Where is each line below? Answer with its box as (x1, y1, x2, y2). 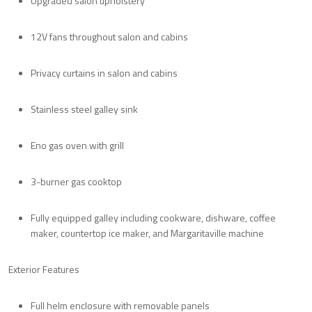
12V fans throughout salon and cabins (31, 29, 188, 44)
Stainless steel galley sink (31, 101, 138, 116)
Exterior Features (8, 261, 79, 276)
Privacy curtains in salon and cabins (31, 65, 178, 80)
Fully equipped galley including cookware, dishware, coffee (31, 210, 276, 225)
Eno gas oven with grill (31, 137, 124, 153)
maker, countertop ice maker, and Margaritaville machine (31, 225, 264, 240)
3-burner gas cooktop (31, 173, 122, 189)
